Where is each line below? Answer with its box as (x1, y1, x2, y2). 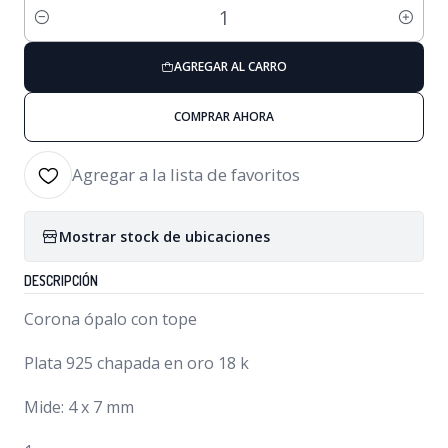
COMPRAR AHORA (174, 108, 274, 125)
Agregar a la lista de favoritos (72, 163, 300, 186)
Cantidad (24, 18, 84, 38)
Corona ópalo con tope (24, 308, 197, 330)
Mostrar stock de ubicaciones (59, 226, 270, 246)
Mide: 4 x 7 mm (24, 396, 134, 418)
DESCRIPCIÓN (24, 272, 98, 289)
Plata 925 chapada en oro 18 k (24, 352, 249, 374)
